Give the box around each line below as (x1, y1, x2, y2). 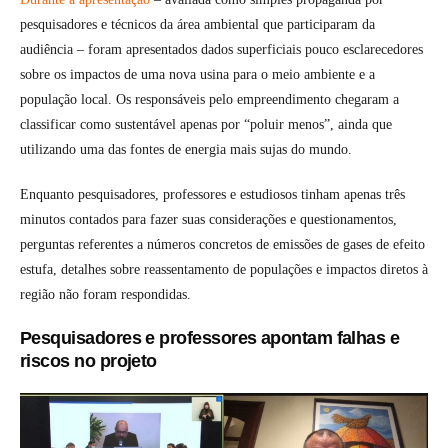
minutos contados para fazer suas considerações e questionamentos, (20, 211, 397, 227)
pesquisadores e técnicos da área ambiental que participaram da (20, 16, 375, 32)
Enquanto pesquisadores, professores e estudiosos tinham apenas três (20, 186, 405, 202)
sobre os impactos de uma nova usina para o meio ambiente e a (20, 66, 375, 82)
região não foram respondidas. (20, 286, 191, 302)
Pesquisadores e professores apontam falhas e (20, 327, 400, 348)
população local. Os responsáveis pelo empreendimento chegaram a (20, 91, 399, 107)
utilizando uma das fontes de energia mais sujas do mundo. (20, 141, 352, 157)
